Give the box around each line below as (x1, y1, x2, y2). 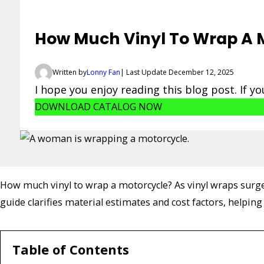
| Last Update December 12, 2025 (120, 67, 234, 77)
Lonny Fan (86, 67, 120, 77)
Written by (52, 67, 87, 77)
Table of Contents (12, 240, 129, 259)
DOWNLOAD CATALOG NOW (34, 100, 162, 113)
